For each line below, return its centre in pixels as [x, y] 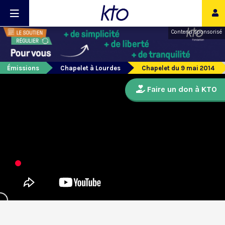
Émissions [23, 68]
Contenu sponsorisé [197, 32]
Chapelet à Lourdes [90, 68]
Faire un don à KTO [181, 89]
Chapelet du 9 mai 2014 [178, 68]
